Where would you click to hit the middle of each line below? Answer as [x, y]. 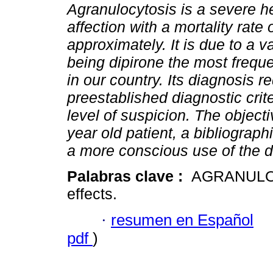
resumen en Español [182, 220]
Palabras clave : [127, 176]
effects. [92, 194]
